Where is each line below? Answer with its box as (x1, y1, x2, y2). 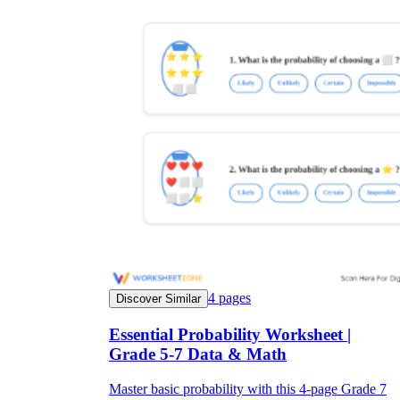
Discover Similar (116, 292, 201, 306)
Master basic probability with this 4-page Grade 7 (109, 380, 387, 396)
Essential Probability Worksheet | (109, 325, 351, 344)
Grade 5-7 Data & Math (109, 345, 287, 363)
